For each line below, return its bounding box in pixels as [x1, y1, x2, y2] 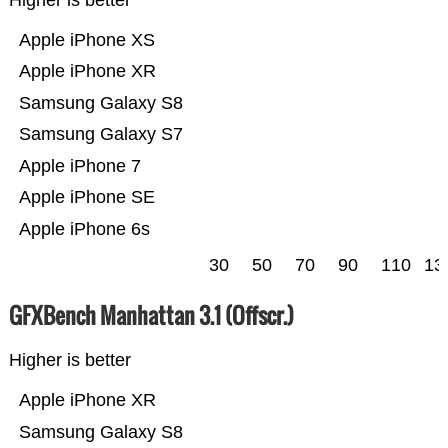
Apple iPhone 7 [18, 156, 141, 177]
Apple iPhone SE [18, 187, 155, 208]
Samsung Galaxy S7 [18, 124, 183, 145]
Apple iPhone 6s [18, 219, 150, 240]
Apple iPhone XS [18, 30, 155, 51]
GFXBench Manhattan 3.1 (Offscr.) [8, 299, 294, 332]
